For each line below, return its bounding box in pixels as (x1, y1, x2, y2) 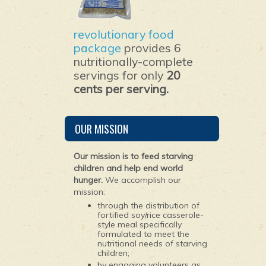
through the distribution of (97, 200, 199, 211)
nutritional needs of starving (97, 238, 207, 249)
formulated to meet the (97, 229, 189, 239)
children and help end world (74, 163, 183, 173)
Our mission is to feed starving (74, 151, 193, 161)
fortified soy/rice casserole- (97, 210, 204, 220)
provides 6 (121, 40, 181, 55)
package (74, 40, 121, 55)
